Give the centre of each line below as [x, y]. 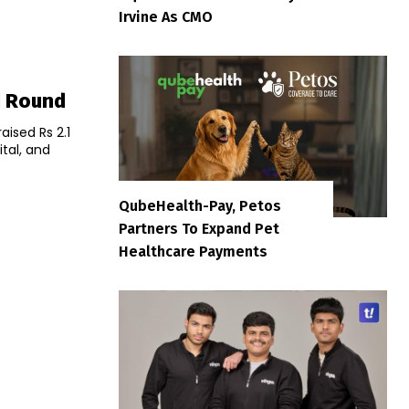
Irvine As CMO [166, 17]
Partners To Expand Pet [199, 228]
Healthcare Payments [193, 251]
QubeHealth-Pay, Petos [200, 205]
